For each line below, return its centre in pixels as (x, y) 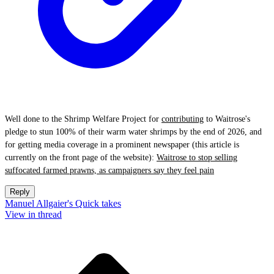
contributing (183, 119)
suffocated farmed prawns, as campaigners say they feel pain (109, 170)
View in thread (33, 214)
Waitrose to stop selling (197, 157)
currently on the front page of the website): (81, 157)
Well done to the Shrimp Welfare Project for (83, 119)
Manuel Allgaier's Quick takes (63, 203)
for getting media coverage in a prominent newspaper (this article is (122, 145)
